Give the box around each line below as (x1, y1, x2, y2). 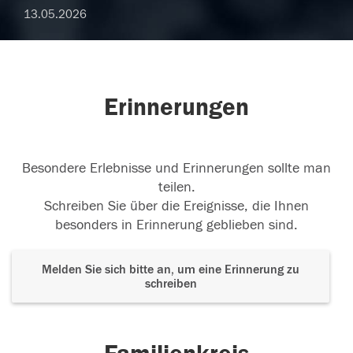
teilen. (158, 179, 195, 196)
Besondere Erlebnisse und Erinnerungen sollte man (22, 160, 331, 177)
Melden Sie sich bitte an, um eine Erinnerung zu (42, 262, 299, 277)
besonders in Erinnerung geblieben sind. (55, 217, 298, 234)
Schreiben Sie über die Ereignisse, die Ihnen (44, 198, 309, 215)
